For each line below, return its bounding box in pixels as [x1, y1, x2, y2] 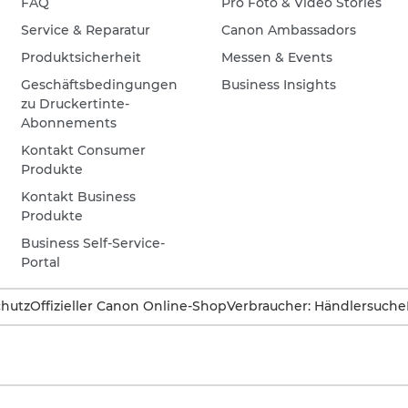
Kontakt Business [21, 189, 137, 205]
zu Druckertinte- [21, 96, 130, 112]
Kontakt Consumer [21, 142, 147, 158]
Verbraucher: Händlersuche [227, 298, 406, 314]
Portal [21, 254, 61, 270]
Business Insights [221, 76, 337, 93]
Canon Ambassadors [221, 22, 357, 38]
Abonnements [21, 115, 117, 131]
